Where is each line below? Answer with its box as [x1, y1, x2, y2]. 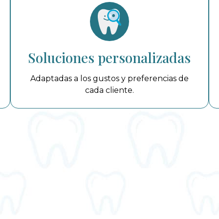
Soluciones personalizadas [28, 48, 191, 67]
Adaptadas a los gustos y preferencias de [30, 74, 189, 84]
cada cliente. [85, 86, 134, 95]
